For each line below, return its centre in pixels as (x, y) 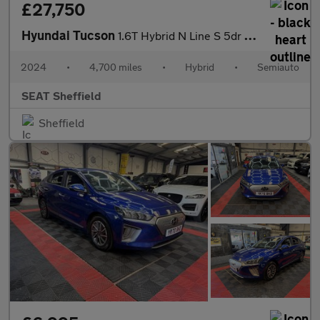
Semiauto (278, 67)
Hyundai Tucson (70, 35)
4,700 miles (116, 67)
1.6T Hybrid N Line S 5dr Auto (181, 36)
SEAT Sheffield (61, 96)
